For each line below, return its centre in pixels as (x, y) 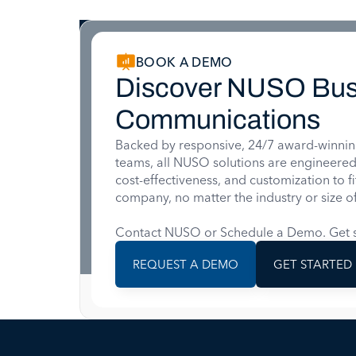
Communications (218, 120)
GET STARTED (313, 264)
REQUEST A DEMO (186, 264)
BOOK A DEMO (184, 62)
